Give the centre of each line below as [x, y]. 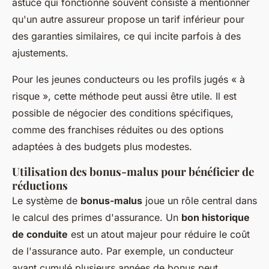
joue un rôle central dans [200, 201]
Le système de [46, 201]
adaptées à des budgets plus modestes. [102, 147]
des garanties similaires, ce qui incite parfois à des [126, 36]
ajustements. [40, 53]
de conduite [40, 234]
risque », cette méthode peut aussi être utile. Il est [124, 96]
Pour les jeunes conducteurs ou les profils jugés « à [128, 80]
